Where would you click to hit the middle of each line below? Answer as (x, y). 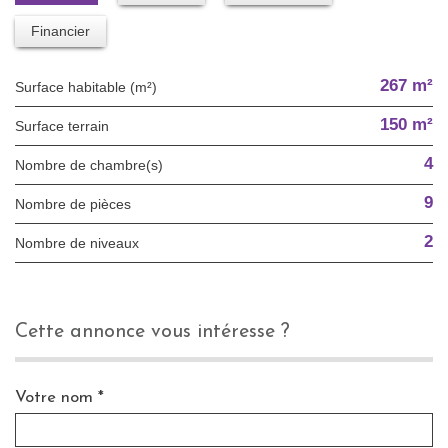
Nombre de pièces (78, 203)
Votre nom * (59, 397)
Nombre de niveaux (82, 242)
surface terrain (66, 125)
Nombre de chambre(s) (94, 164)
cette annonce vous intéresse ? (159, 331)
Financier (60, 30)
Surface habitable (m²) (90, 86)
